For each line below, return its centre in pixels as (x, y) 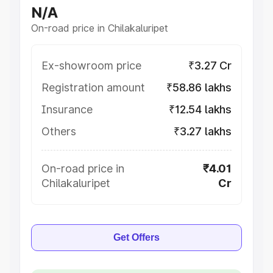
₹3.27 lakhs (202, 131)
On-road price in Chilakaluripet (100, 28)
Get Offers (136, 237)
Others (59, 131)
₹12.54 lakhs (200, 109)
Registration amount (93, 87)
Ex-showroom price (91, 66)
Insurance (67, 109)
